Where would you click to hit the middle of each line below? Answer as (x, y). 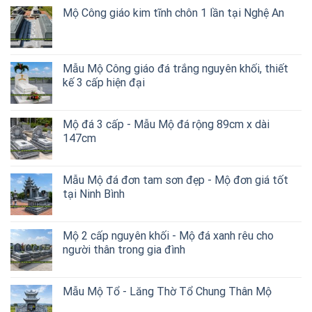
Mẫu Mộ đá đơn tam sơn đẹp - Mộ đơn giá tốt (175, 180)
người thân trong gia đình (124, 249)
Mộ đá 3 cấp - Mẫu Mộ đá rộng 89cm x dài (166, 124)
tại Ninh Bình (94, 194)
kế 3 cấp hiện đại (104, 82)
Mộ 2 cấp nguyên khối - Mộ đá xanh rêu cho (168, 235)
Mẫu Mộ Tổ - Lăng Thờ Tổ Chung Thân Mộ (167, 291)
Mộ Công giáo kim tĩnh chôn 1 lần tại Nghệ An (173, 13)
